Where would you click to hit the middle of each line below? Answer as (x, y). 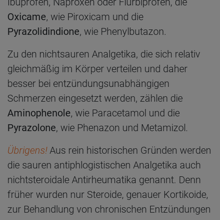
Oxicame (27, 16)
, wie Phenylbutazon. (123, 31)
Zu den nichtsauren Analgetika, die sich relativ (104, 54)
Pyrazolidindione (43, 31)
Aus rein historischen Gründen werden (129, 150)
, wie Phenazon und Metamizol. (122, 127)
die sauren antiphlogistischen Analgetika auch (104, 165)
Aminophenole (39, 113)
